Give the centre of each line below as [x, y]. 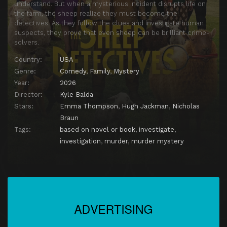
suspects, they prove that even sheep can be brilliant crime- [112, 33]
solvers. [27, 43]
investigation [80, 141]
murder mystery [158, 141]
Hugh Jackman [145, 106]
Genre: [25, 71]
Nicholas [186, 106]
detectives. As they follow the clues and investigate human [109, 23]
